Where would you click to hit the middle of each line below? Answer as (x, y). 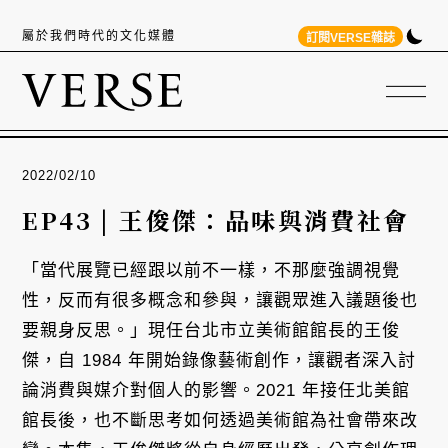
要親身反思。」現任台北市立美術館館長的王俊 (211, 330)
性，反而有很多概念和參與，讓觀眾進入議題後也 (220, 300)
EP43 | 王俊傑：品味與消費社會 (216, 219)
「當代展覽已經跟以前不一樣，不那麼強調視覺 (211, 270)
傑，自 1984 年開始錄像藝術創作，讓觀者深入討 (219, 360)
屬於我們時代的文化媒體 (99, 36)
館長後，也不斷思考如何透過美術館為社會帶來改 (220, 420)
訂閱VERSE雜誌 (350, 37)
